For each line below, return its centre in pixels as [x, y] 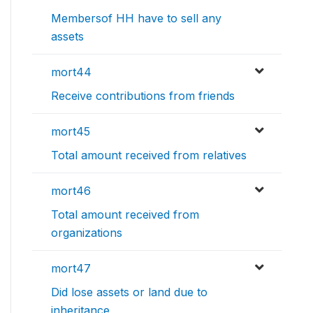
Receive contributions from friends [143, 96]
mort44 [71, 72]
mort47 [71, 269]
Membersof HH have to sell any [136, 19]
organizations [87, 233]
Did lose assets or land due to [129, 292]
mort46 [71, 191]
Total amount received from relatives [149, 155]
